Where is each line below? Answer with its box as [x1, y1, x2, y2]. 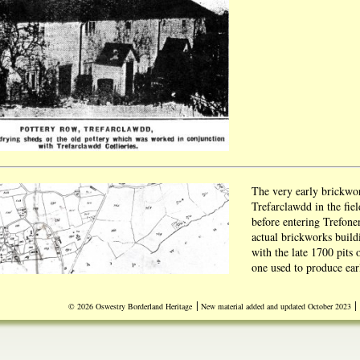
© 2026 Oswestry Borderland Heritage [68, 301, 192, 312]
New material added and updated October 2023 [198, 301, 351, 312]
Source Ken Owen [252, 290, 334, 305]
